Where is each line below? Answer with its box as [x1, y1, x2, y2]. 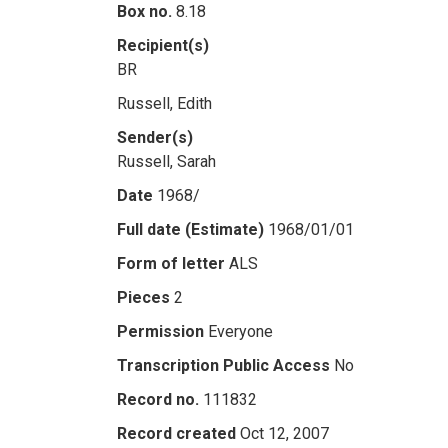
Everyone [208, 322, 273, 341]
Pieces [117, 288, 170, 307]
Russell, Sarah [117, 152, 216, 171]
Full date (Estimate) [117, 220, 264, 239]
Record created [117, 424, 236, 443]
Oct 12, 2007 [240, 424, 329, 443]
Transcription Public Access [117, 356, 330, 375]
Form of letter [117, 254, 225, 273]
